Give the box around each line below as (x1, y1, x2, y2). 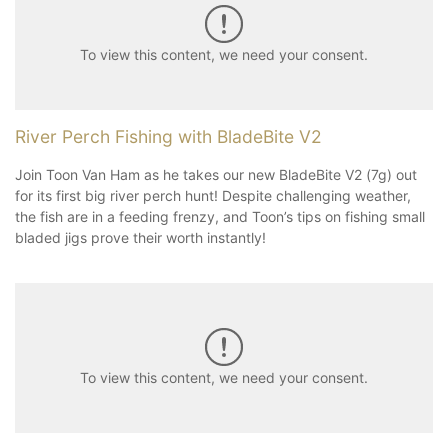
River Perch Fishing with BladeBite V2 (15, 125, 322, 147)
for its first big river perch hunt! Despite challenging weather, (15, 186, 411, 204)
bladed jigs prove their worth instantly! (15, 228, 266, 246)
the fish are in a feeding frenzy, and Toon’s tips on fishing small (15, 207, 425, 225)
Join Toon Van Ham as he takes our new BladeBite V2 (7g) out (15, 165, 417, 183)
